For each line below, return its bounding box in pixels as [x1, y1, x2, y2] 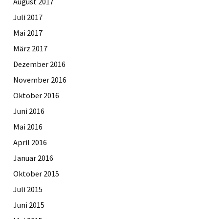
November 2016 [13, 74, 66, 85]
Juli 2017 [13, 12, 43, 22]
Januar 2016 [13, 153, 53, 163]
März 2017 [13, 43, 47, 53]
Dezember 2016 [13, 59, 66, 69]
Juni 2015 [13, 199, 44, 210]
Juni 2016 [13, 106, 44, 116]
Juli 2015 [13, 184, 43, 194]
